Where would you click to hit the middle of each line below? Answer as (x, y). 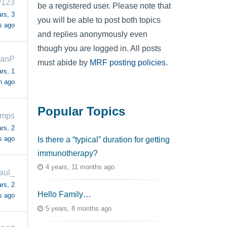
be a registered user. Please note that (104, 6)
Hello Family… (64, 195)
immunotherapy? (68, 153)
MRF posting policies (128, 62)
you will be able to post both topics (99, 20)
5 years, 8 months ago (79, 208)
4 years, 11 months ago (80, 167)
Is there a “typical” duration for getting (104, 139)
